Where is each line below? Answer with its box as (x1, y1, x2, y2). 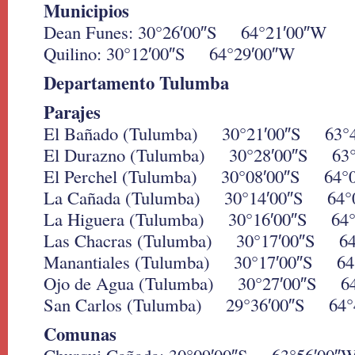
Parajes (44, 99, 101, 125)
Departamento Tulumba (44, 70, 229, 96)
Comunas (44, 321, 116, 347)
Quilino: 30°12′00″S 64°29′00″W (44, 41, 295, 65)
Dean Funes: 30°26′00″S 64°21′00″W (44, 20, 326, 44)
